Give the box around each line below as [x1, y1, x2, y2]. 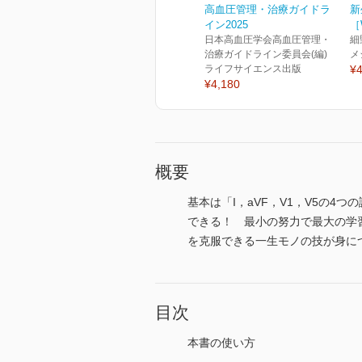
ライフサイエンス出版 [204, 63, 301, 75]
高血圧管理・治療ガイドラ [204, 3, 330, 16]
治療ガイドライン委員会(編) [204, 48, 327, 61]
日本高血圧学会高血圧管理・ [204, 34, 330, 46]
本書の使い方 [187, 336, 255, 350]
